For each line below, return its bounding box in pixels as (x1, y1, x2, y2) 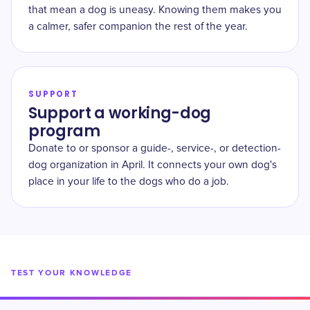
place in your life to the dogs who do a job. (28, 176, 229, 187)
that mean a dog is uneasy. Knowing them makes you (28, 5, 282, 15)
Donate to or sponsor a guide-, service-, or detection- (28, 143, 281, 154)
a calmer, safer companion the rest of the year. (28, 21, 248, 32)
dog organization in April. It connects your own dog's (28, 160, 277, 170)
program (28, 120, 100, 142)
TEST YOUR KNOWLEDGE (11, 268, 132, 278)
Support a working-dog (28, 102, 212, 124)
